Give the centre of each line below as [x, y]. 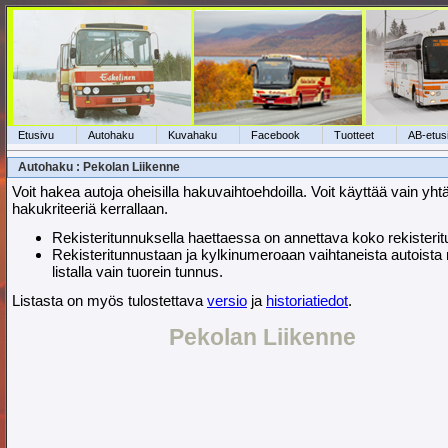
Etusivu [36, 134]
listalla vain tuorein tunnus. [137, 271]
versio [227, 300]
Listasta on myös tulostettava [109, 300]
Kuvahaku [192, 134]
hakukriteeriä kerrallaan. [90, 208]
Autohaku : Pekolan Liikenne [99, 167]
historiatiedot [307, 300]
